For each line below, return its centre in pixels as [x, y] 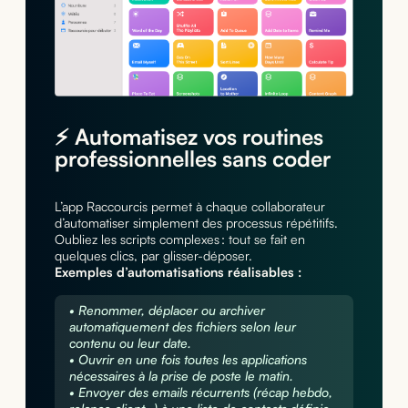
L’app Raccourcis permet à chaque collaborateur [189, 207]
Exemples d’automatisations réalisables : [178, 272]
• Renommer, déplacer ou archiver [167, 311]
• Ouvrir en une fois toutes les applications [188, 360]
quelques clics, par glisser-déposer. [153, 256]
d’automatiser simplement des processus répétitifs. [196, 223]
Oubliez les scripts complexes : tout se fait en [179, 240]
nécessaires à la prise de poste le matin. [181, 376]
